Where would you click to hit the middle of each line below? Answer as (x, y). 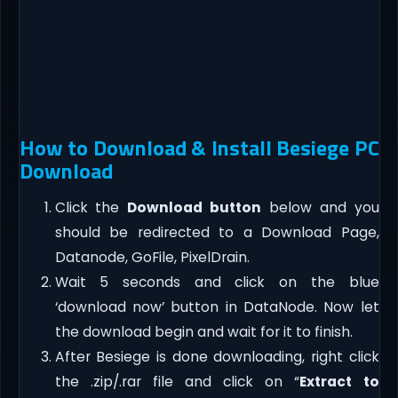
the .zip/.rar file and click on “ (177, 382)
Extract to (339, 382)
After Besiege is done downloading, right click (217, 357)
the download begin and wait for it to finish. (203, 332)
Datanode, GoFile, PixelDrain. (152, 258)
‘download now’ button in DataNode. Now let (217, 307)
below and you (320, 208)
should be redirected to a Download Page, (217, 233)
